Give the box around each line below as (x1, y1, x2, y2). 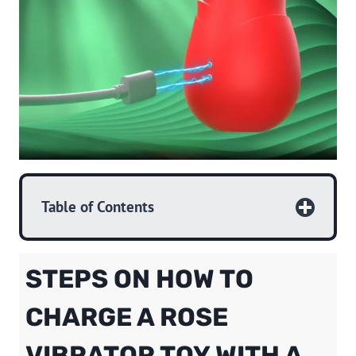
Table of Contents (41, 197, 154, 217)
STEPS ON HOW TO (25, 264, 253, 295)
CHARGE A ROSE (25, 302, 228, 333)
